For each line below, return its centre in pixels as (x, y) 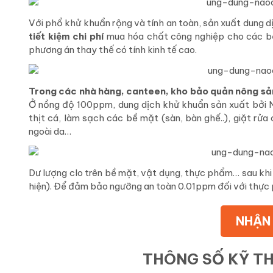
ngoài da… (50, 132)
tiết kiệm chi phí (66, 37)
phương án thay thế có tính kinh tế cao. (113, 50)
